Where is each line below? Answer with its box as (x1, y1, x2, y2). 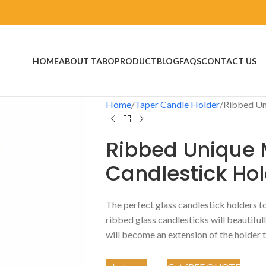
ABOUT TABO (58, 55, 115, 66)
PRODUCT (114, 55, 157, 66)
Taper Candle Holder (134, 99, 220, 110)
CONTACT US (201, 55, 256, 66)
